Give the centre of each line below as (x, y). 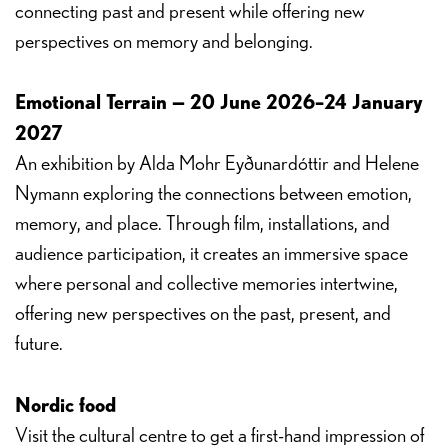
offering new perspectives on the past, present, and (203, 314)
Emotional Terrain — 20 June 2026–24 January (219, 101)
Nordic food (65, 404)
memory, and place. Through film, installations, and (202, 224)
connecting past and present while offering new (190, 12)
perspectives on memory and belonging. (164, 42)
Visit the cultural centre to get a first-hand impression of (220, 436)
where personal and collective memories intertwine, (206, 284)
